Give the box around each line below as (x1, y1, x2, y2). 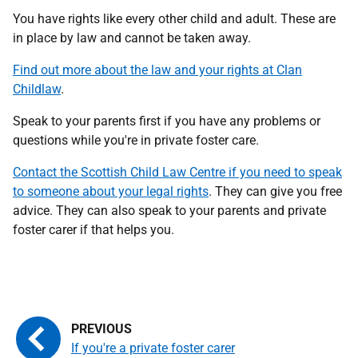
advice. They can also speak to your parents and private (13, 203, 326, 218)
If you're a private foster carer (71, 340, 235, 356)
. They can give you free (209, 184, 342, 199)
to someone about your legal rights (13, 184, 209, 199)
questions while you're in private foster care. (13, 133, 259, 148)
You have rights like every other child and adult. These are (13, 11, 336, 26)
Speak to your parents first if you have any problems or (13, 113, 320, 129)
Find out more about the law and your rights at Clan (13, 62, 302, 78)
